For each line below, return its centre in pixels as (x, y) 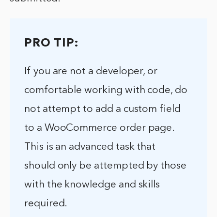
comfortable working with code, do (106, 91)
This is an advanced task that (90, 147)
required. (46, 204)
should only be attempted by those (105, 166)
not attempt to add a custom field (102, 109)
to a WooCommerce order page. (100, 128)
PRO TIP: (52, 44)
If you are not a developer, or (91, 72)
